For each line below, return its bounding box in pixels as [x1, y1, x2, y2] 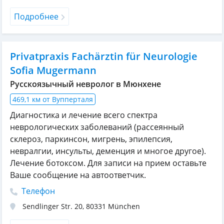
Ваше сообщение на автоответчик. [10, 169, 146, 180]
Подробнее [14, 11, 58, 22]
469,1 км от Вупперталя [12, 94, 93, 104]
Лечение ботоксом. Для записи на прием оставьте [10, 157, 206, 168]
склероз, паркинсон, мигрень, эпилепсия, [10, 133, 172, 144]
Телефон [19, 185, 55, 196]
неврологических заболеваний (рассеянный [10, 121, 184, 132]
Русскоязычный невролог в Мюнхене [10, 78, 161, 89]
